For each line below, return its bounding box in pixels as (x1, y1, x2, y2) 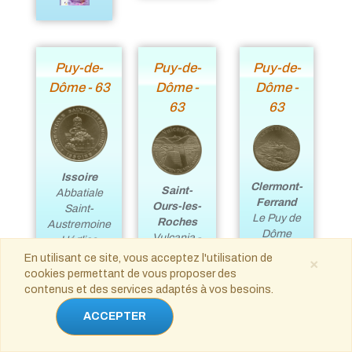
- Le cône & (148, 310, 205, 322)
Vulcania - (152, 231, 202, 244)
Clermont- (251, 181, 303, 193)
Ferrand (256, 196, 298, 209)
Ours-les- (152, 200, 202, 212)
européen (152, 262, 201, 275)
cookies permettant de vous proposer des (24, 268, 236, 280)
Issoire (60, 171, 97, 184)
